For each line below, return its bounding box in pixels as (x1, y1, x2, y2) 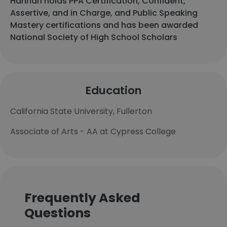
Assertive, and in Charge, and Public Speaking (10, 7, 198, 19)
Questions (24, 204, 91, 222)
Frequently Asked (24, 189, 140, 207)
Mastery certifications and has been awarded (10, 19, 198, 31)
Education (85, 83, 142, 98)
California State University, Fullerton (10, 105, 152, 117)
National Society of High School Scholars (10, 31, 177, 43)
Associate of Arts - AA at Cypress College (10, 126, 176, 137)
